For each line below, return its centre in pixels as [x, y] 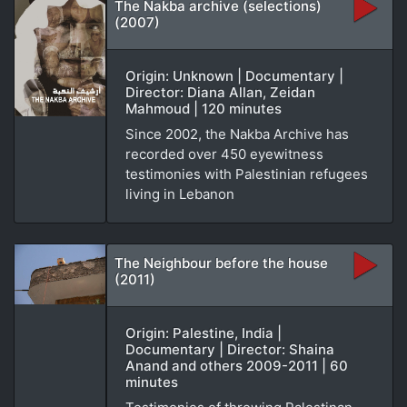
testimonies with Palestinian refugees [247, 174]
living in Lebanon [180, 194]
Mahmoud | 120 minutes [203, 108]
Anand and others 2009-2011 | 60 [237, 365]
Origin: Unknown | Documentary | [234, 75]
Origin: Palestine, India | [203, 333]
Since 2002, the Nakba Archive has [237, 134]
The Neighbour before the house [221, 263]
